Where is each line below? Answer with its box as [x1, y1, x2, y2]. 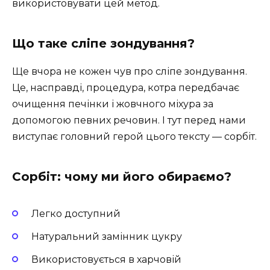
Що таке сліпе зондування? [12, 36, 195, 51]
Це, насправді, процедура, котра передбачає [12, 81, 239, 93]
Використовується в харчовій [31, 254, 181, 266]
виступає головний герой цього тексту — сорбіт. [12, 130, 257, 142]
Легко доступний [31, 208, 121, 220]
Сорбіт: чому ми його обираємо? [12, 169, 231, 184]
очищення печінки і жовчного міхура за [12, 98, 213, 110]
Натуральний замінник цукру [31, 231, 182, 243]
